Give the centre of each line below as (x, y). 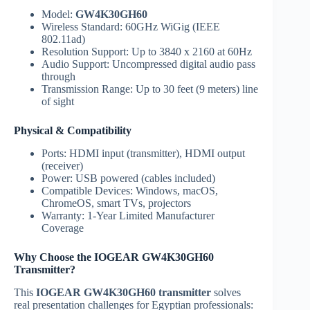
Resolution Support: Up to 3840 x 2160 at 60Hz (147, 52)
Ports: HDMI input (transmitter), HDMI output (143, 154)
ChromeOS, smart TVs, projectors (116, 203)
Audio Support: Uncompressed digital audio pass (148, 64)
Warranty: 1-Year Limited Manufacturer (128, 216)
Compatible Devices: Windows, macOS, (130, 191)
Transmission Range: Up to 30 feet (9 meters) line (150, 89)
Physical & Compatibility (73, 131)
